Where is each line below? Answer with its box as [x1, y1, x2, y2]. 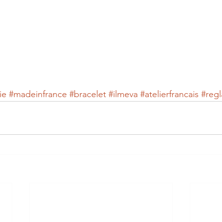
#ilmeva [109, 89, 138, 100]
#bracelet [69, 89, 106, 100]
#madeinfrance [9, 89, 67, 100]
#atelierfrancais [140, 89, 199, 100]
